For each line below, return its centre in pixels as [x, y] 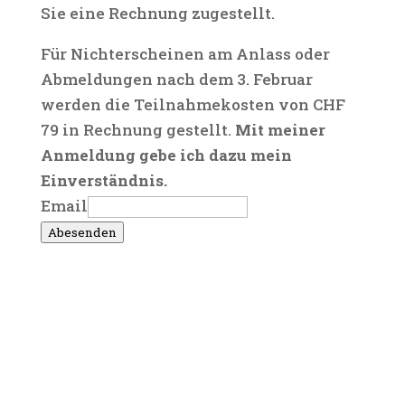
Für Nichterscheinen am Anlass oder [185, 54]
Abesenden [82, 232]
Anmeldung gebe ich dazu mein [166, 155]
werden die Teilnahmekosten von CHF [193, 104]
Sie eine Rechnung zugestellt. [157, 13]
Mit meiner [280, 130]
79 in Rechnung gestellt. [137, 130]
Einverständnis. [104, 180]
